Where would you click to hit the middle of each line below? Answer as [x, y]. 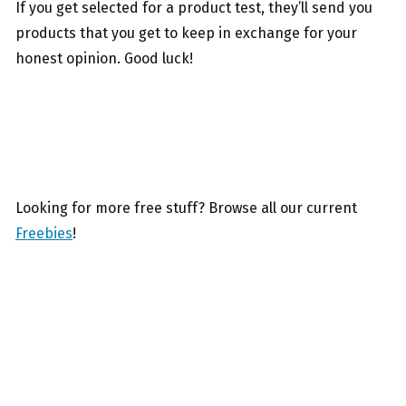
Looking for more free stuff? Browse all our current [186, 208]
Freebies [44, 233]
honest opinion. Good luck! [104, 58]
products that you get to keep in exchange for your [186, 33]
